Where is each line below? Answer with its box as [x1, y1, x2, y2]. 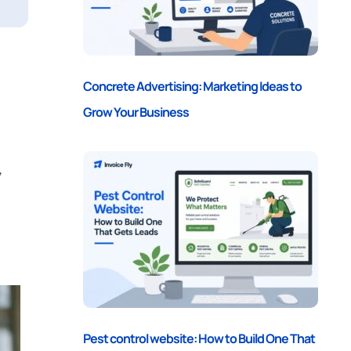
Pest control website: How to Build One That [83, 329, 315, 347]
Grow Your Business [83, 103, 189, 121]
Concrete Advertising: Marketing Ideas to [83, 77, 302, 95]
